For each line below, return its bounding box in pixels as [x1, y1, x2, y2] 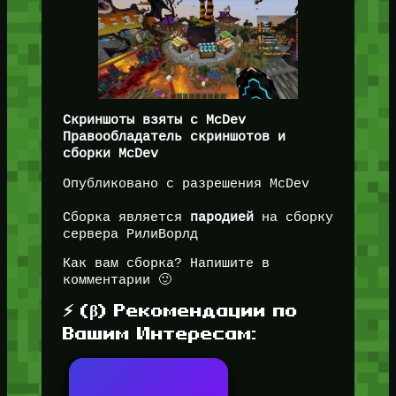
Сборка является [62, 209, 190, 225]
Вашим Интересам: [62, 322, 257, 343]
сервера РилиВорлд [62, 226, 198, 241]
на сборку [253, 209, 333, 225]
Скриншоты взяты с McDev [62, 112, 246, 127]
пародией [189, 209, 254, 225]
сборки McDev [62, 146, 158, 161]
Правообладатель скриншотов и [62, 129, 286, 144]
